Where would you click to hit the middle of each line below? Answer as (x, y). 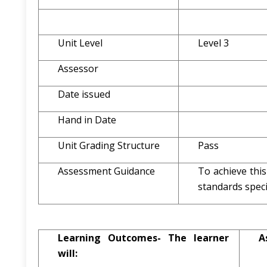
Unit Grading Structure (109, 145)
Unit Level (80, 43)
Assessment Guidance (106, 171)
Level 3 (213, 43)
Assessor (78, 69)
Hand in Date (87, 120)
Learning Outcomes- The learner (143, 238)
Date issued (84, 94)
